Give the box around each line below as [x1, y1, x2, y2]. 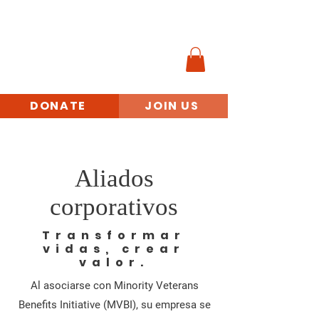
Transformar [42, 226, 186, 244]
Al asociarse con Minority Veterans [30, 278, 199, 292]
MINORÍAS [14, 36, 110, 55]
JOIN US [145, 98, 199, 115]
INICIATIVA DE [14, 58, 140, 72]
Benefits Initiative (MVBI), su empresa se [18, 298, 211, 311]
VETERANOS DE [14, 17, 163, 36]
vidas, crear [43, 240, 185, 257]
